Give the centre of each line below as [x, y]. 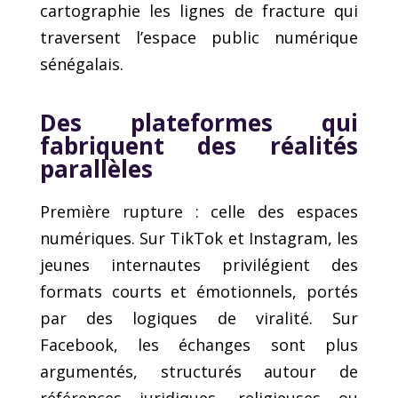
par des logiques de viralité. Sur [199, 318]
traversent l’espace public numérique [199, 37]
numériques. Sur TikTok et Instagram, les [199, 238]
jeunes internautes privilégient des [199, 264]
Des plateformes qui [199, 122]
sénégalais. [81, 64]
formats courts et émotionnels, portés [199, 291]
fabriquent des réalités [199, 145]
